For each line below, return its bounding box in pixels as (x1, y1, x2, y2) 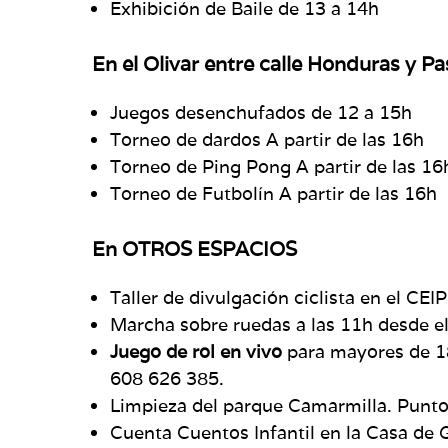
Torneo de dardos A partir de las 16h (110, 127, 424, 151)
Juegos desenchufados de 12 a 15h (110, 100, 412, 124)
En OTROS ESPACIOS (92, 235, 297, 262)
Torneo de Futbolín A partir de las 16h (110, 181, 437, 205)
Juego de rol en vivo (110, 339, 282, 363)
